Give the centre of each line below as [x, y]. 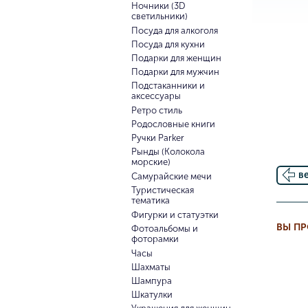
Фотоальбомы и [164, 229]
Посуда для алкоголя [174, 31]
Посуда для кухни [168, 44]
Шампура [151, 281]
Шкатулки [152, 295]
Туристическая [162, 190]
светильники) [159, 17]
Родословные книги [173, 124]
